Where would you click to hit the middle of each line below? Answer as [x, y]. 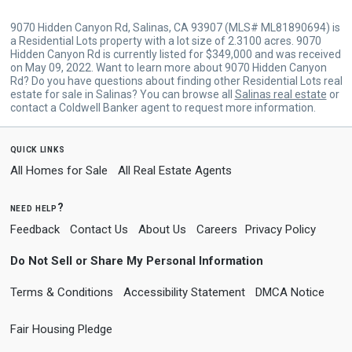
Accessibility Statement [184, 292]
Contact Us [99, 229]
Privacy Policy [280, 229]
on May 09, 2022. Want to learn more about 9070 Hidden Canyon [168, 67]
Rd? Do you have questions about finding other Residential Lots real [176, 81]
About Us [162, 229]
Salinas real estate [280, 94]
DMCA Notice [290, 292]
